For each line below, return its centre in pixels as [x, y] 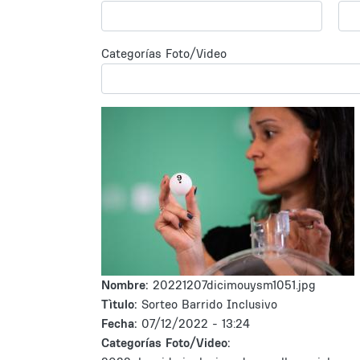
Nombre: [127, 285]
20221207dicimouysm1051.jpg [234, 285]
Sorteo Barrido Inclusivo [209, 304]
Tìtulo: [119, 304]
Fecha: [121, 323]
